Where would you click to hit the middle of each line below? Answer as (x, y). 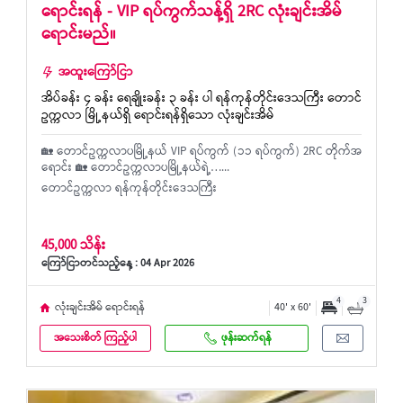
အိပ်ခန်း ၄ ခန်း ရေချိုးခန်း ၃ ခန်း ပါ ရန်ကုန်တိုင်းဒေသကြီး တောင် (201, 99)
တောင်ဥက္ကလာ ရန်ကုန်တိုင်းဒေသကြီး (129, 189)
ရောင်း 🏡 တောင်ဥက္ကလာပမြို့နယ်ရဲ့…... (135, 169)
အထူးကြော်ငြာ (96, 73)
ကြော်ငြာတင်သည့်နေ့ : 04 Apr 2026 (118, 264)
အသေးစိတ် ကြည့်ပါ (95, 338)
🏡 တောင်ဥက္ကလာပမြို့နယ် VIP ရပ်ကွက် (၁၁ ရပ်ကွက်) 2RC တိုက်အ (201, 152)
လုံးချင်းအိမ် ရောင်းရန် (100, 308)
